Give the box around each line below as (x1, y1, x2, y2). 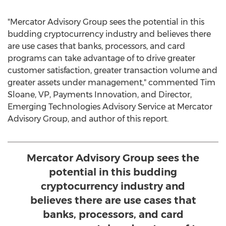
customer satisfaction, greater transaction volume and (8, 66, 217, 75)
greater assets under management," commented (8, 78, 200, 87)
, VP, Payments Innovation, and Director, (35, 90, 192, 99)
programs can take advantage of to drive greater (8, 53, 195, 63)
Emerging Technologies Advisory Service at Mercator (8, 102, 212, 111)
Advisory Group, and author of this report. (8, 114, 168, 124)
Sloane (8, 90, 35, 99)
